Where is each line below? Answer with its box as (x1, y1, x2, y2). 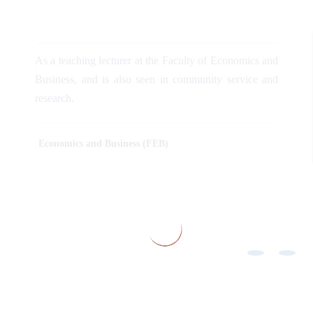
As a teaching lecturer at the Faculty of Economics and (35, 54, 278, 66)
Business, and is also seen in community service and (35, 73, 278, 85)
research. (35, 92, 74, 104)
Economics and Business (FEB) (38, 138, 168, 149)
